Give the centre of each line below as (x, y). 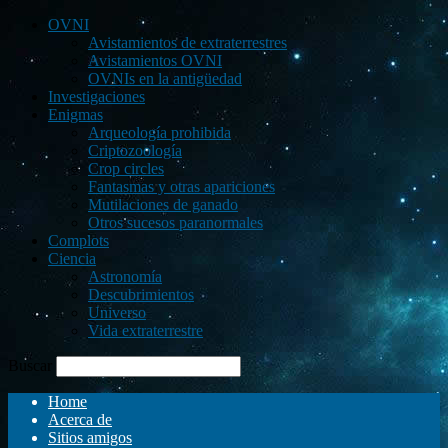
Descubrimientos (141, 294)
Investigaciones (96, 96)
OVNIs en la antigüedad (165, 78)
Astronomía (125, 276)
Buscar (30, 365)
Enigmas (75, 114)
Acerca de (80, 419)
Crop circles (126, 168)
